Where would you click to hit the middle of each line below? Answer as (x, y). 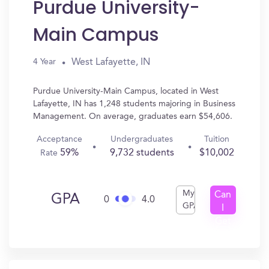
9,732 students (142, 153)
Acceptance (60, 139)
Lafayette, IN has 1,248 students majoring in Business (134, 104)
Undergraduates (142, 139)
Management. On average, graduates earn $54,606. (133, 116)
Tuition (216, 139)
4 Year (44, 62)
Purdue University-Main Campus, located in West (126, 91)
